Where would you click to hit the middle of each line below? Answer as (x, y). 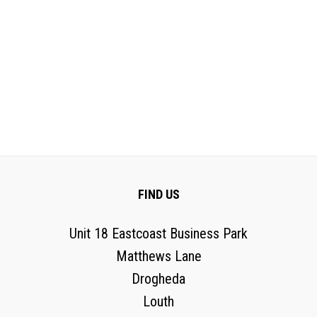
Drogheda (158, 279)
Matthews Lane (158, 256)
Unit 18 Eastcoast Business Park (158, 234)
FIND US (158, 194)
